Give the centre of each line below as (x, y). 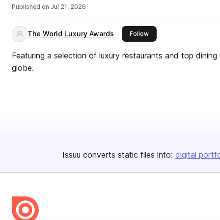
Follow (139, 34)
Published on (30, 7)
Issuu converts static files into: (118, 155)
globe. (23, 68)
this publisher (168, 33)
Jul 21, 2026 (68, 7)
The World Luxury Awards (71, 34)
